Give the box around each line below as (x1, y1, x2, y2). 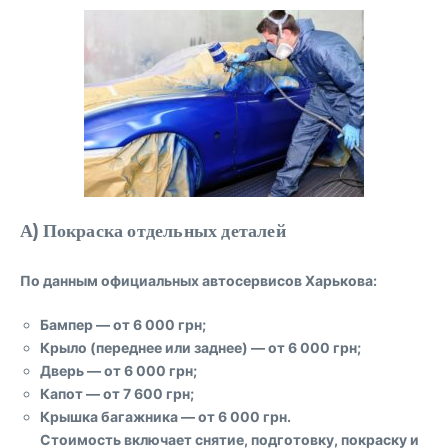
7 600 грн (123, 385, 190, 402)
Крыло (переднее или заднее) (40, 339, 248, 356)
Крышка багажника (40, 408, 178, 425)
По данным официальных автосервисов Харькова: (20, 272, 377, 289)
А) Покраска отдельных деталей (20, 218, 286, 241)
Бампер (40, 316, 93, 333)
